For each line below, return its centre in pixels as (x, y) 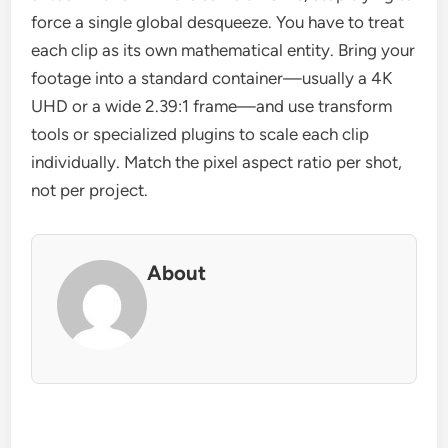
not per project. (90, 190)
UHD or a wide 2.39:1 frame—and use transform (212, 106)
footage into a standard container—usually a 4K (212, 78)
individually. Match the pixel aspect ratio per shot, (217, 162)
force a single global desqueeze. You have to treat (218, 22)
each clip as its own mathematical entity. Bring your (223, 50)
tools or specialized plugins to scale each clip (200, 134)
